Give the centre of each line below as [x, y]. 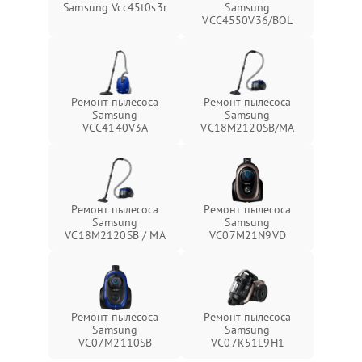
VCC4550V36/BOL [248, 20]
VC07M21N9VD [248, 235]
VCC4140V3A [115, 128]
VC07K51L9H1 [248, 343]
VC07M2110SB [115, 343]
